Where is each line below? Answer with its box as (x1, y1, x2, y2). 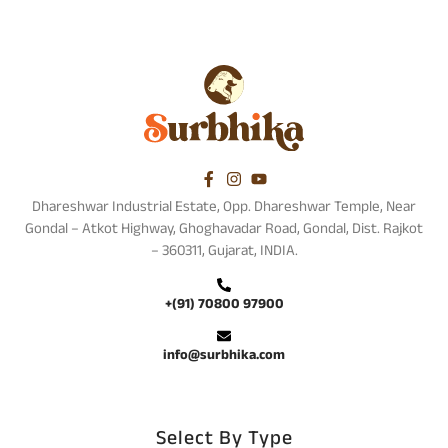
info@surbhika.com (163, 345, 285, 367)
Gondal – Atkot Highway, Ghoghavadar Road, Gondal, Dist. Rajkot (25, 218, 423, 242)
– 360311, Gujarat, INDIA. (150, 240, 298, 264)
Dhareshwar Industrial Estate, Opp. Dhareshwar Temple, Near (32, 196, 416, 220)
